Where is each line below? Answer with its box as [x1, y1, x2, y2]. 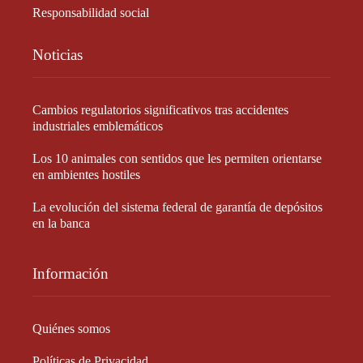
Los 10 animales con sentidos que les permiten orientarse [32, 151, 322, 165]
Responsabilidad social [32, 5, 149, 19]
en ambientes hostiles [32, 167, 140, 181]
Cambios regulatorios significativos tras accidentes [32, 102, 288, 117]
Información [32, 264, 109, 282]
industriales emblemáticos [32, 118, 163, 133]
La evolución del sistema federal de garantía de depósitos [32, 199, 322, 214]
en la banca [32, 216, 90, 230]
